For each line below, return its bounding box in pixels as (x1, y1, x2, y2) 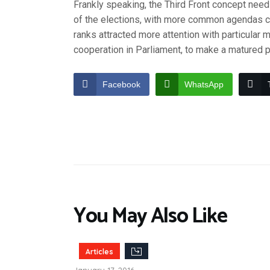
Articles (85, 246, 113, 256)
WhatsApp (184, 79, 224, 89)
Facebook (102, 79, 140, 89)
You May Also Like (74, 198, 227, 234)
